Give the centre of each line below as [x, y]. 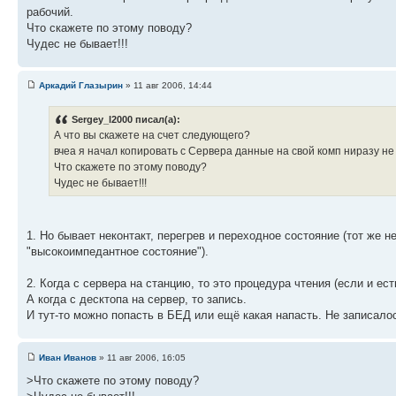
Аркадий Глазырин [81, 86]
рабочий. [50, 11]
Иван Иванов [68, 357]
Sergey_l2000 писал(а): [126, 120]
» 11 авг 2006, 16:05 [141, 357]
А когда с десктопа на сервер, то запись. [137, 300]
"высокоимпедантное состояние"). [118, 252]
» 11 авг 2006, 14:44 [168, 86]
